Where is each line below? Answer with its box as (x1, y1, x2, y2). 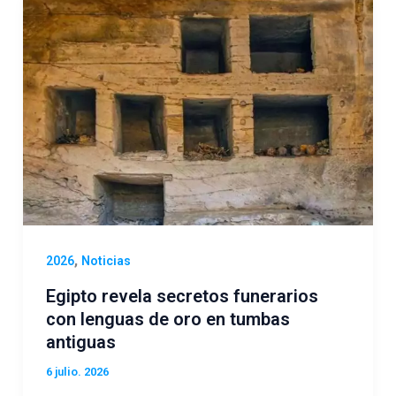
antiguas (45, 331, 116, 353)
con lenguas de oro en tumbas (45, 308, 290, 330)
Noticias (80, 254, 131, 269)
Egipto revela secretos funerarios (45, 285, 318, 307)
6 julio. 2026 (45, 364, 109, 378)
